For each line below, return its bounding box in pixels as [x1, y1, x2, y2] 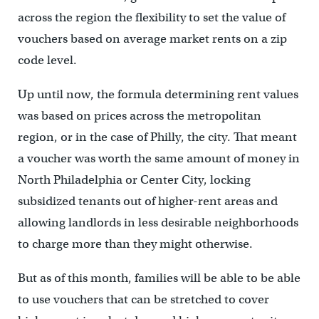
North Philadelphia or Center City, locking [17, 172, 251, 187]
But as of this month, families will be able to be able [17, 270, 300, 286]
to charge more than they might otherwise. [17, 236, 253, 251]
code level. [17, 52, 77, 68]
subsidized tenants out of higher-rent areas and [17, 193, 278, 209]
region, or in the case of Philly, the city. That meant [17, 129, 297, 145]
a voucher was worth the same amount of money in [17, 150, 300, 166]
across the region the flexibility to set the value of [17, 9, 286, 25]
